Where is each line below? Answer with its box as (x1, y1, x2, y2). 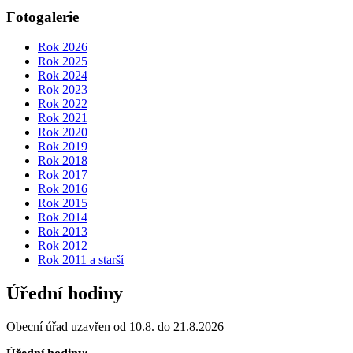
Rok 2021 (38, 111, 87, 125)
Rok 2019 (38, 139, 87, 154)
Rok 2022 (38, 97, 87, 111)
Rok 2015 (38, 196, 87, 210)
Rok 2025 (38, 54, 87, 69)
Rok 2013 (38, 225, 87, 239)
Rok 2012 (38, 239, 87, 253)
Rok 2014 (38, 210, 87, 225)
